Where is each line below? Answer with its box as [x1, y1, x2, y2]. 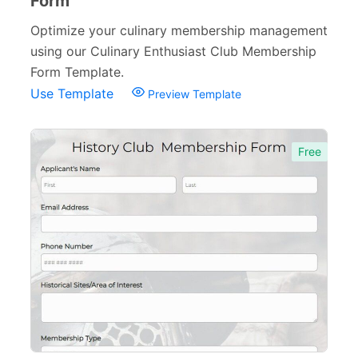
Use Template [30, 86, 117, 101]
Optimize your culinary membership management [30, 22, 328, 38]
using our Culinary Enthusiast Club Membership [30, 43, 316, 59]
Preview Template [145, 87, 241, 101]
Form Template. [30, 64, 124, 80]
